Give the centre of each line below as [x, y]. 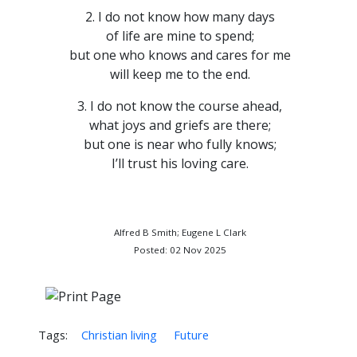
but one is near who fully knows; [180, 144]
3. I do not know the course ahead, [180, 106]
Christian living [119, 334]
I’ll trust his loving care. [180, 163]
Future [192, 334]
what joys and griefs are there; [180, 125]
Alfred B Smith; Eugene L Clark [180, 232]
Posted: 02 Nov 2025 [180, 250]
